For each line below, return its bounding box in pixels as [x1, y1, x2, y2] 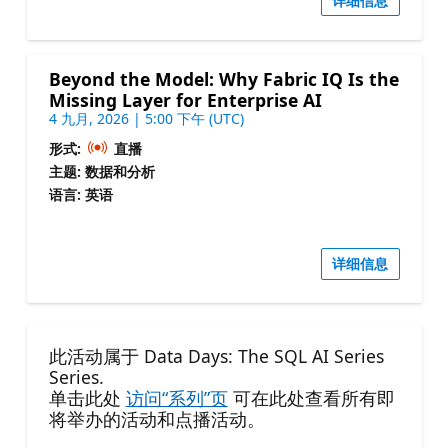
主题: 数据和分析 [48, 161, 155, 181]
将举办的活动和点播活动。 [48, 407, 265, 432]
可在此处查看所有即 [227, 386, 395, 411]
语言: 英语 [48, 184, 113, 204]
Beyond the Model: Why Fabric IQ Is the [48, 66, 399, 91]
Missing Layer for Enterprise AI [48, 87, 322, 112]
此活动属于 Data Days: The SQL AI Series [48, 344, 384, 369]
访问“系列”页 [125, 386, 228, 411]
